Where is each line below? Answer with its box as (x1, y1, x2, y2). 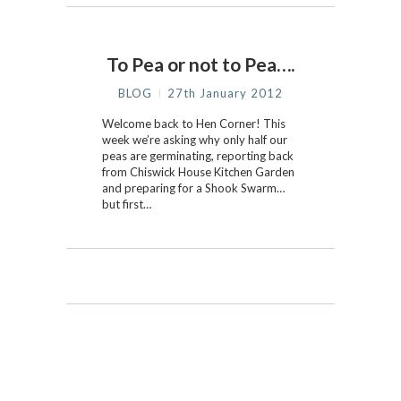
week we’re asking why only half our (102, 132, 287, 147)
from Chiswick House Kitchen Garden (102, 165, 294, 179)
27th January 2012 (167, 86, 283, 100)
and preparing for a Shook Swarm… (102, 181, 285, 195)
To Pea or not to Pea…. (107, 53, 294, 75)
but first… (102, 197, 151, 211)
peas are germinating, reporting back (102, 149, 294, 163)
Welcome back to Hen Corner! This (102, 116, 286, 131)
